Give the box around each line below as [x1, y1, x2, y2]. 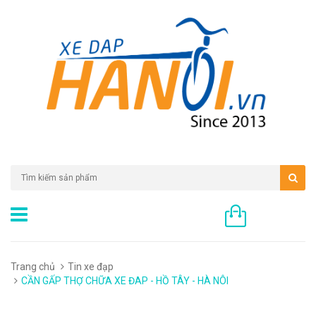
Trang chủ [11, 260, 55, 272]
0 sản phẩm [253, 211, 305, 223]
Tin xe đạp [68, 260, 114, 272]
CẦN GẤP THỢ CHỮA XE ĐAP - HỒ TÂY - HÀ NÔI [21, 274, 229, 286]
